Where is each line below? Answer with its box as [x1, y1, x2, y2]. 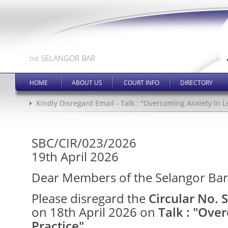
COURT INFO [123, 78, 159, 87]
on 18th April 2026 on [32, 204, 158, 220]
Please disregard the [32, 190, 149, 207]
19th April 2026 [32, 148, 119, 165]
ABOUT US [72, 78, 102, 87]
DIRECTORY [180, 78, 213, 87]
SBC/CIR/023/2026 [32, 134, 136, 151]
